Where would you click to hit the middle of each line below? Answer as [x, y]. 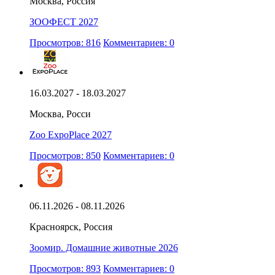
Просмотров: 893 [65, 268]
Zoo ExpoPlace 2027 [71, 134]
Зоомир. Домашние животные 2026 [104, 247]
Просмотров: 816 [65, 42]
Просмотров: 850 [65, 155]
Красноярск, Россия [71, 227]
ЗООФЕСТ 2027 [64, 21]
